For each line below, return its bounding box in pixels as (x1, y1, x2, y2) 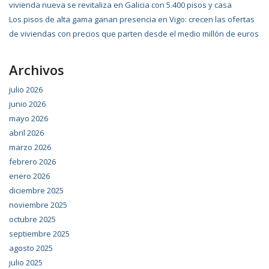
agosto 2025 (9, 243, 53, 253)
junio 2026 (9, 98, 46, 109)
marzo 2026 (9, 142, 51, 153)
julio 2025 (9, 257, 43, 268)
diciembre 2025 (9, 185, 64, 196)
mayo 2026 (9, 113, 48, 124)
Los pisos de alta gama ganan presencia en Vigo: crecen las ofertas (9, 14, 255, 25)
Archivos (9, 61, 64, 79)
